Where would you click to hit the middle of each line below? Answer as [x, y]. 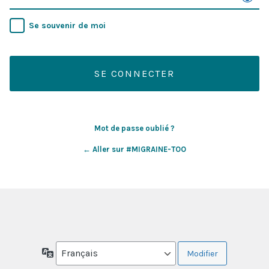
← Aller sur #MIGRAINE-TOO [134, 150]
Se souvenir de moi [67, 26]
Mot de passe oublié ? [134, 128]
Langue [68, 252]
